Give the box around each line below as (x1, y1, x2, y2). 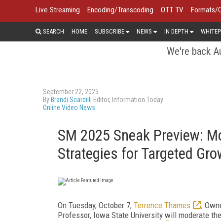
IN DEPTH (164, 27, 188, 35)
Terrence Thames (134, 200, 190, 210)
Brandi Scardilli (51, 95, 92, 104)
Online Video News (43, 103, 95, 111)
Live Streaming (36, 5, 80, 14)
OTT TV (161, 5, 184, 14)
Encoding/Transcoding (87, 5, 153, 14)
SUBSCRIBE (95, 27, 124, 35)
